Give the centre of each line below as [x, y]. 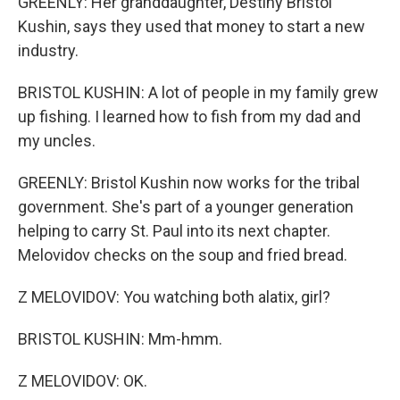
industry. [48, 50]
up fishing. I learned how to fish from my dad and [189, 117]
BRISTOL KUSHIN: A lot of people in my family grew [198, 92]
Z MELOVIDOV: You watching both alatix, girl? [174, 297]
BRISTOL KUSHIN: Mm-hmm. [120, 339]
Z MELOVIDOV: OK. [83, 381]
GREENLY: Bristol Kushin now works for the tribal [189, 183]
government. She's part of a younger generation [186, 207]
